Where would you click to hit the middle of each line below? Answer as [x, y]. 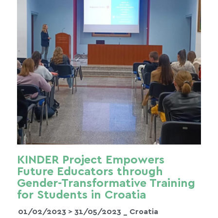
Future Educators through [90, 172]
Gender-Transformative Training [106, 183]
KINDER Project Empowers [91, 160]
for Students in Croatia [82, 195]
